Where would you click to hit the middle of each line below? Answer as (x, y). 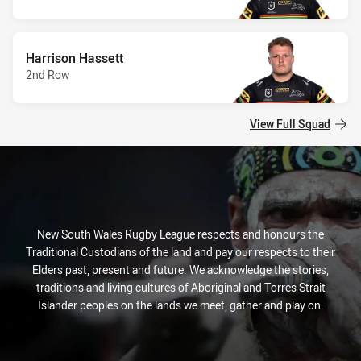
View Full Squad (290, 123)
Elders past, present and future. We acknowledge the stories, (180, 270)
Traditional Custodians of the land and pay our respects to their (180, 252)
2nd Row (48, 74)
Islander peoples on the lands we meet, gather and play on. (180, 305)
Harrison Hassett (75, 58)
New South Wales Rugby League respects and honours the (180, 234)
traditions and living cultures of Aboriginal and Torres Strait (180, 288)
